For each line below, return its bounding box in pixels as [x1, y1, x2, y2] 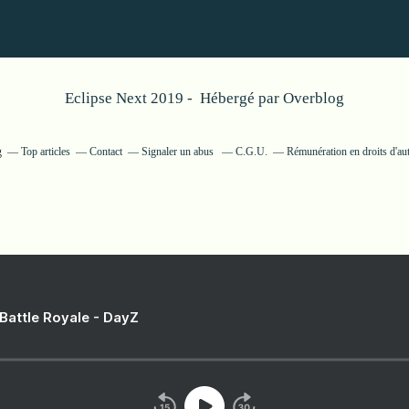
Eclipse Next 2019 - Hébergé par [65, 89, 283, 107]
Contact [89, 145, 122, 158]
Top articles [21, 145, 70, 158]
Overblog [283, 89, 344, 107]
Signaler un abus [142, 145, 216, 158]
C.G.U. [236, 145, 267, 158]
